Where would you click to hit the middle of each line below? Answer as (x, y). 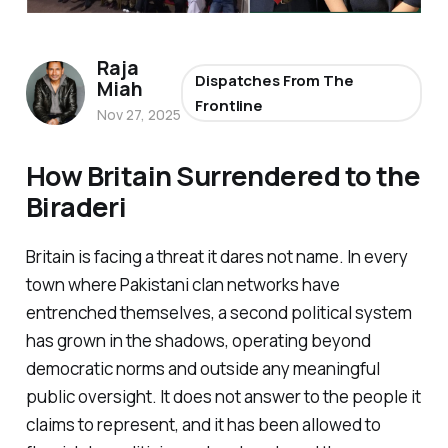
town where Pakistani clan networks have (182, 284)
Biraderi (76, 207)
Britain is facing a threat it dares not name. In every (216, 256)
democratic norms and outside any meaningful (202, 368)
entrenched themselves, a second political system (218, 312)
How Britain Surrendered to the (223, 176)
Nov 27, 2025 (139, 115)
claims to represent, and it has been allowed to (203, 424)
